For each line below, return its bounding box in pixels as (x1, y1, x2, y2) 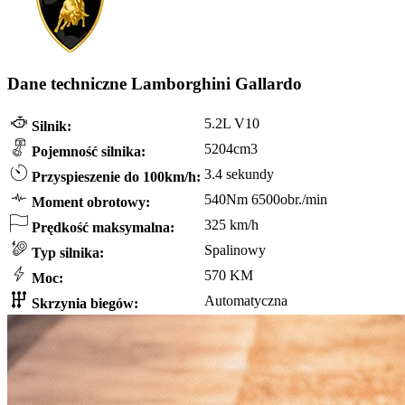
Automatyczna (204, 293, 287, 309)
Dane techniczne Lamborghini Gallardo (7, 73, 302, 93)
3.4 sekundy (204, 166, 274, 183)
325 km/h (204, 217, 259, 233)
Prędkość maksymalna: (28, 220, 174, 236)
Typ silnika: (28, 245, 104, 261)
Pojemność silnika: (28, 144, 146, 160)
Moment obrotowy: (28, 194, 150, 211)
